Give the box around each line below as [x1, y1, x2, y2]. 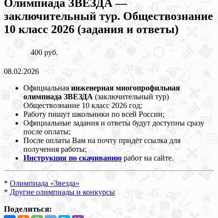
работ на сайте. [122, 153, 174, 162]
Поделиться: [4, 204, 52, 214]
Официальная [23, 83, 71, 92]
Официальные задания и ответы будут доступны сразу [23, 118, 204, 127]
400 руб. [31, 48, 58, 56]
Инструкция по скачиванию [23, 153, 122, 162]
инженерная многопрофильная [71, 83, 180, 92]
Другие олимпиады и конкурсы [10, 187, 115, 196]
